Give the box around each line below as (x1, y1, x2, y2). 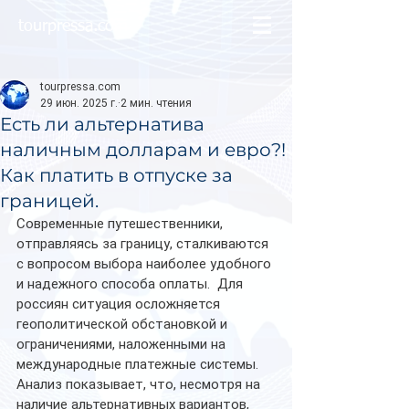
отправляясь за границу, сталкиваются (16, 236, 272, 252)
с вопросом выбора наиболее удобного (16, 256, 275, 272)
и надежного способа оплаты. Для (16, 276, 246, 292)
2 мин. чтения (121, 97, 192, 110)
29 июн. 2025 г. (40, 97, 118, 110)
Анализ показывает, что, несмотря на (16, 376, 264, 393)
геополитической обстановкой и (16, 316, 231, 332)
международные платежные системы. (16, 356, 266, 372)
